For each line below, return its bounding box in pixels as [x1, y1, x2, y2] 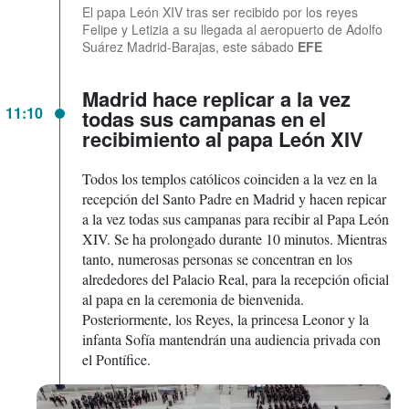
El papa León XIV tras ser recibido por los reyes [82, 2, 358, 21]
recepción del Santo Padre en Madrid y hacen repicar [82, 188, 386, 208]
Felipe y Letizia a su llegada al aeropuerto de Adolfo [82, 19, 383, 38]
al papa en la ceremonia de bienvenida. [82, 288, 304, 309]
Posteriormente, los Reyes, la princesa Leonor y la [82, 309, 369, 329]
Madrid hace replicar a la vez [82, 83, 351, 113]
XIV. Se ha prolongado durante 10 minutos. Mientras [82, 228, 387, 248]
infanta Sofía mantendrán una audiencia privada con [82, 329, 381, 349]
